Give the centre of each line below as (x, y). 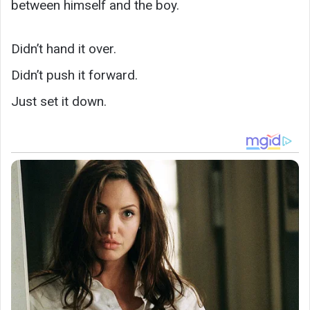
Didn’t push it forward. (74, 75)
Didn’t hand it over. (64, 48)
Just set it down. (59, 101)
